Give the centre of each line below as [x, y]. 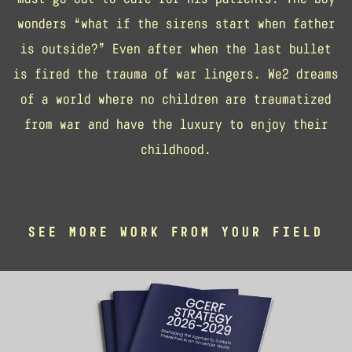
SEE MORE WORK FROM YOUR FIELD [176, 231]
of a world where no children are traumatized [176, 99]
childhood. [176, 149]
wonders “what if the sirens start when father [176, 23]
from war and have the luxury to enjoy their [176, 124]
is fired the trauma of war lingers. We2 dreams [176, 73]
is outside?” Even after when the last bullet [176, 48]
